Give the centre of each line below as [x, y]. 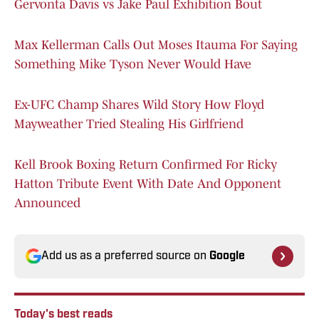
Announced [47, 203]
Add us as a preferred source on [125, 257]
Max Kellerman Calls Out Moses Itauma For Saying [156, 45]
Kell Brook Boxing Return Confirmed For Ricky [146, 165]
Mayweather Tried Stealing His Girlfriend [129, 124]
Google [227, 257]
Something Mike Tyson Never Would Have [133, 64]
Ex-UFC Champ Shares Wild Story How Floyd [139, 105]
